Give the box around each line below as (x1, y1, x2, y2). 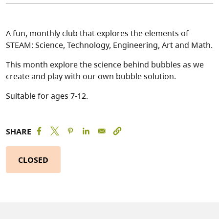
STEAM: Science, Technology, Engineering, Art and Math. (6, 40, 213, 51)
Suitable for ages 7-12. (6, 90, 88, 102)
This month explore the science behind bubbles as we (6, 59, 204, 70)
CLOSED (18, 154, 48, 165)
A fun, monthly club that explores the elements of (6, 28, 189, 39)
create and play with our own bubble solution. (6, 71, 176, 82)
